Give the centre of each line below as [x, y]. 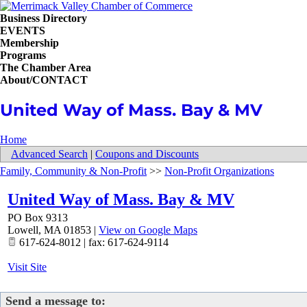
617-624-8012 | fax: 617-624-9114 [93, 242]
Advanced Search [49, 154]
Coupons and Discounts [147, 154]
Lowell [23, 230]
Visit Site [27, 267]
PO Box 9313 [38, 218]
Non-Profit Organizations [219, 171]
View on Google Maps [148, 230]
